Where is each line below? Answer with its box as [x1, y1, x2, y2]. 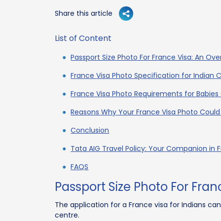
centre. [55, 210, 80, 220]
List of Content [55, 32, 112, 44]
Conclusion [71, 125, 110, 135]
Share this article [55, 8, 113, 18]
